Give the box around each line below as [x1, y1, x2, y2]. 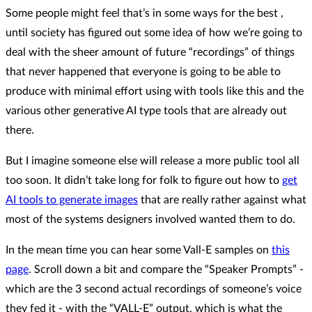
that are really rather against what [138, 194, 306, 205]
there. [6, 124, 34, 136]
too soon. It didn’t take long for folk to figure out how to [6, 174, 282, 186]
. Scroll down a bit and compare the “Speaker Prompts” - [29, 263, 304, 275]
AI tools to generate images [6, 194, 138, 205]
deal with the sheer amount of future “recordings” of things [6, 46, 295, 58]
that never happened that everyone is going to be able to [6, 65, 281, 77]
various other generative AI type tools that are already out [6, 104, 287, 116]
